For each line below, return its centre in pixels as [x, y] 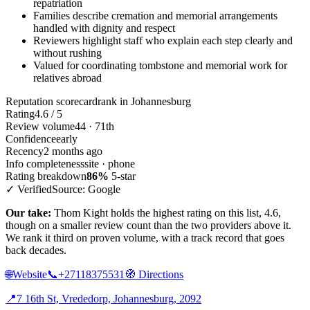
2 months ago [73, 151]
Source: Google [86, 189]
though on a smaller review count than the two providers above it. [148, 225]
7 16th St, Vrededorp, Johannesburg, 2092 [109, 298]
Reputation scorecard [52, 101]
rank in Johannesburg [144, 101]
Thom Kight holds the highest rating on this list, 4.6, [166, 212]
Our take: [28, 212]
